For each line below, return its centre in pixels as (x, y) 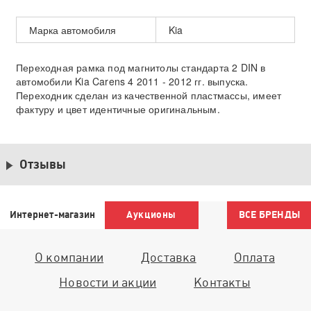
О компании (69, 257)
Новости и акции (108, 282)
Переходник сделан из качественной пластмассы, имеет (149, 95)
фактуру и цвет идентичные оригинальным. (118, 109)
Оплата (254, 257)
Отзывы (43, 164)
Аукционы (152, 215)
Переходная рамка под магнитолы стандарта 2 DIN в (141, 67)
